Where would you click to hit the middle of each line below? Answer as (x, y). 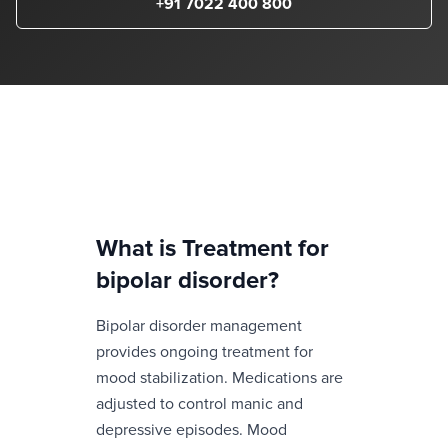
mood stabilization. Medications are (219, 378)
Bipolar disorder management (199, 326)
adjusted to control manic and (199, 404)
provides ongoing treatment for (204, 352)
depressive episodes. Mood (191, 430)
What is (139, 248)
